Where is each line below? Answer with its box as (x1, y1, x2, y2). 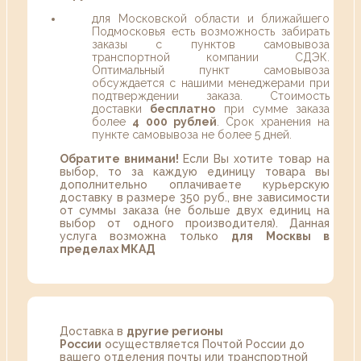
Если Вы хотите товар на (183, 152, 330, 166)
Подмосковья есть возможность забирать (92, 25, 330, 39)
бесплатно (150, 102, 216, 116)
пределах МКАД (60, 243, 156, 256)
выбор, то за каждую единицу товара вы (60, 165, 330, 179)
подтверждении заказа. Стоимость (92, 89, 330, 103)
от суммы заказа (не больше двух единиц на (60, 204, 330, 218)
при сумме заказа (215, 102, 330, 116)
